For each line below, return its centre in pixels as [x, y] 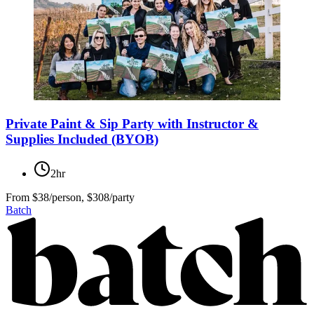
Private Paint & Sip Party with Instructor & [132, 124]
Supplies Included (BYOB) [82, 139]
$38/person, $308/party [83, 197]
